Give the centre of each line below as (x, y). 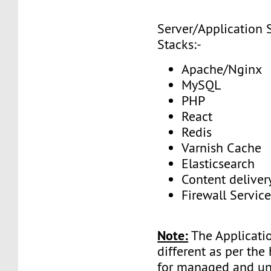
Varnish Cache (222, 148)
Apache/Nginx (222, 69)
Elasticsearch (218, 163)
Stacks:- (180, 45)
